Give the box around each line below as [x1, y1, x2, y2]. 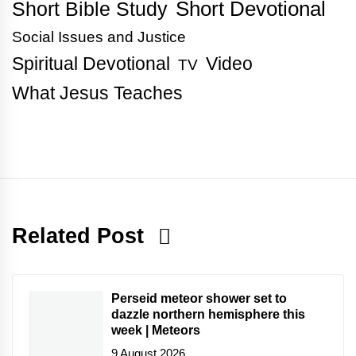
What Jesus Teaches [12, 82, 183, 103]
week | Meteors [111, 323, 200, 337]
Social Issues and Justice [12, 28, 186, 45]
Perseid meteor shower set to [111, 291, 287, 305]
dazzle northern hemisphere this [111, 307, 305, 321]
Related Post [12, 223, 150, 248]
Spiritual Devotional [12, 52, 170, 74]
